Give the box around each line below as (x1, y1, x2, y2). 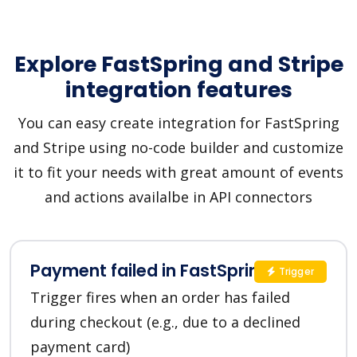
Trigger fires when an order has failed (30, 288, 290, 308)
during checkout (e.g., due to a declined (30, 312, 300, 332)
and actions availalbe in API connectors (45, 187, 312, 207)
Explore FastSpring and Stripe (14, 49, 343, 80)
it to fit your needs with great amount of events (14, 163, 343, 182)
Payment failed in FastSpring (30, 259, 270, 283)
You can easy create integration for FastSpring (18, 113, 339, 133)
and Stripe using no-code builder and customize (14, 138, 343, 158)
